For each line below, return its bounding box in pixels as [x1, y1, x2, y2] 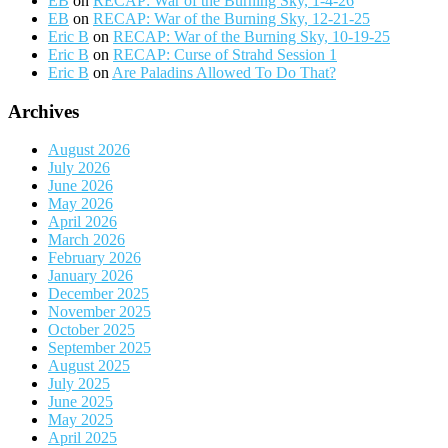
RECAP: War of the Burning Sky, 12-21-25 [93, 10, 370, 28]
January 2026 [48, 267, 133, 285]
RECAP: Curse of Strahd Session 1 [113, 46, 337, 64]
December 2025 [48, 285, 149, 303]
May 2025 [48, 411, 113, 429]
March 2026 [48, 231, 125, 249]
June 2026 [48, 177, 113, 195]
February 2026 [48, 249, 141, 267]
